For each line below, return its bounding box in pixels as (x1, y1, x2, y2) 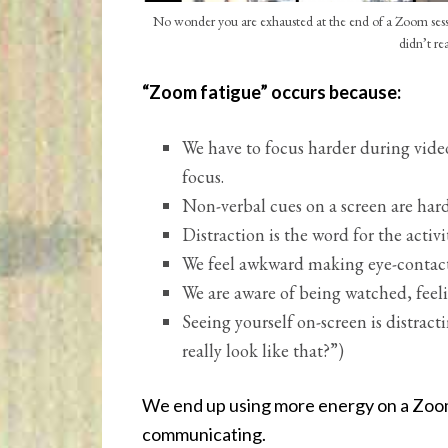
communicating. (142, 422, 266, 445)
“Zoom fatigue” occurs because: (142, 80, 401, 103)
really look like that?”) (182, 338, 344, 362)
